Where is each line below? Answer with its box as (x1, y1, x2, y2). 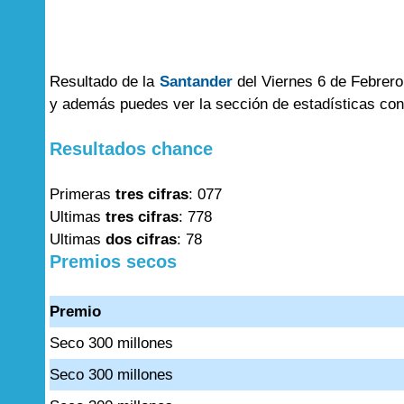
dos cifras (106, 231, 177, 248)
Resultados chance (50, 139, 213, 159)
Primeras (50, 186, 115, 203)
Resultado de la (50, 73, 160, 90)
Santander (159, 73, 233, 90)
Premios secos (50, 252, 177, 271)
